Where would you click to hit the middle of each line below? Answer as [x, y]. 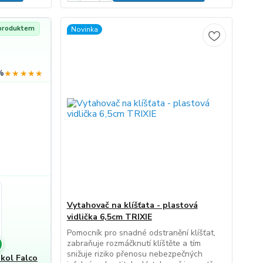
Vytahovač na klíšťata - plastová [132, 205]
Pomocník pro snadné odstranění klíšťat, [141, 233]
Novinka [84, 29]
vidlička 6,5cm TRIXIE [109, 217]
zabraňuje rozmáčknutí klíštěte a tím [134, 243]
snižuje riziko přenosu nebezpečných [134, 254]
